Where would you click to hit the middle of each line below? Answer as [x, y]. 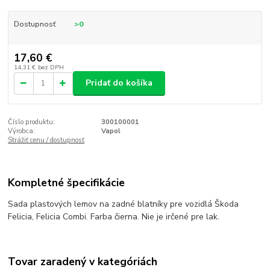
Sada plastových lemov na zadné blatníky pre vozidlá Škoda [124, 204]
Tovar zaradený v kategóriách [83, 261]
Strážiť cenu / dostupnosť [46, 140]
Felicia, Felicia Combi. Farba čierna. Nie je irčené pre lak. [114, 217]
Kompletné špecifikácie [67, 183]
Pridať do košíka [119, 83]
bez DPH [51, 67]
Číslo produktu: [32, 122]
